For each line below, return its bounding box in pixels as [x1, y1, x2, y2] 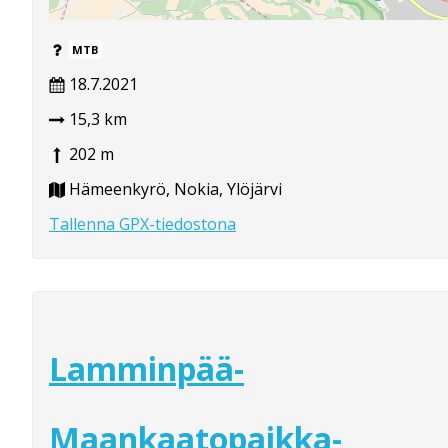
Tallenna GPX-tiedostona [49, 212, 236, 235]
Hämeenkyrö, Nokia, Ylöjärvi [65, 177, 282, 200]
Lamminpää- [49, 347, 244, 391]
